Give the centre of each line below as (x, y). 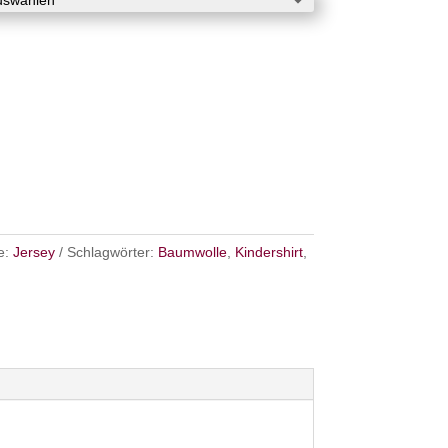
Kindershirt (268, 252)
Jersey (33, 252)
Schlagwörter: (112, 252)
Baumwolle (192, 252)
